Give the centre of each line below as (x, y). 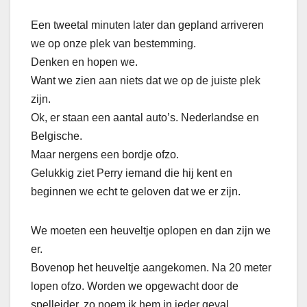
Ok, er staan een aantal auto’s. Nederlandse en (145, 118)
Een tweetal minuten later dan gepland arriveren (147, 25)
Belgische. (57, 136)
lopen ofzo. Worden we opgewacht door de (135, 286)
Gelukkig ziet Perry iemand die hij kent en (132, 173)
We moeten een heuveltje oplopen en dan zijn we (151, 231)
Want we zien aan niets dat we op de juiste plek (146, 81)
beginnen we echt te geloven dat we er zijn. (136, 192)
